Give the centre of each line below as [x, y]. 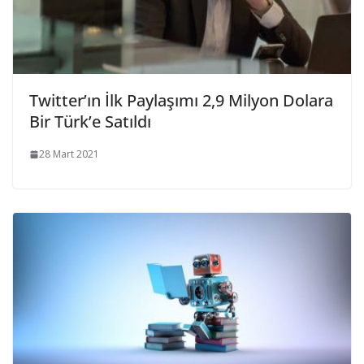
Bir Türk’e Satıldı [90, 122]
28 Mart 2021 [69, 154]
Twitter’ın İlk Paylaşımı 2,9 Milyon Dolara [181, 101]
